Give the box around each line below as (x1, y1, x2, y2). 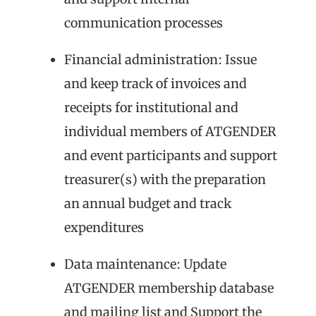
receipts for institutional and (64, 99, 238, 116)
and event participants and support (64, 147, 277, 164)
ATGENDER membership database (64, 279, 274, 296)
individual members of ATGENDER (64, 123, 276, 140)
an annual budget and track (64, 195, 231, 212)
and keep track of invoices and (64, 75, 247, 92)
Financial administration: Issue (64, 51, 257, 68)
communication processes (64, 14, 223, 31)
